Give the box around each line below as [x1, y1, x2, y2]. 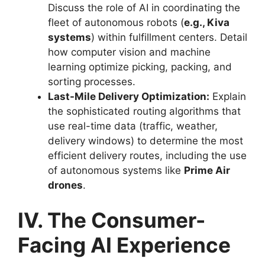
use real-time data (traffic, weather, [48, 119, 218, 132]
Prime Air [184, 164, 230, 176]
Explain [209, 90, 246, 102]
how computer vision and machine [48, 46, 211, 58]
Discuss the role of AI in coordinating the [48, 1, 240, 14]
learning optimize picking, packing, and [48, 60, 232, 73]
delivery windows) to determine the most [48, 134, 243, 147]
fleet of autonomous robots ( [48, 16, 184, 28]
